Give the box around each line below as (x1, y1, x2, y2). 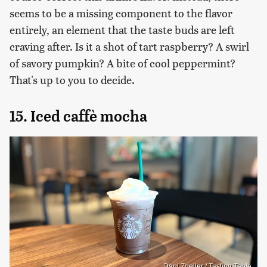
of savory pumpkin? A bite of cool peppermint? (10, 55, 235, 71)
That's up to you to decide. (10, 72, 135, 88)
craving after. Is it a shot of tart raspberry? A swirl (10, 39, 249, 54)
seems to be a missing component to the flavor (10, 5, 232, 21)
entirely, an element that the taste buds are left (10, 22, 235, 38)
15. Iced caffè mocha (10, 107, 147, 126)
